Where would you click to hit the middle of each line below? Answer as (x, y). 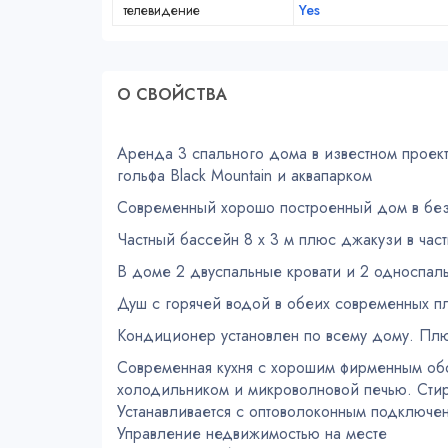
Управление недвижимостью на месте (252, 434)
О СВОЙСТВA (172, 95)
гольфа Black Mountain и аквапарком (244, 176)
